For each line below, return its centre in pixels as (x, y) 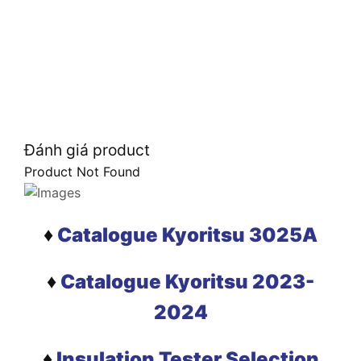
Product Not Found (82, 171)
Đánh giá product (87, 149)
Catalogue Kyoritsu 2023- (187, 281)
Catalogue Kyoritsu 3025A (185, 234)
